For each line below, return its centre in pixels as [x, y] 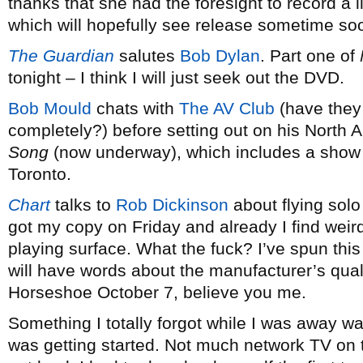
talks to [83, 205]
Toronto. [40, 174]
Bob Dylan [220, 56]
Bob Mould [50, 108]
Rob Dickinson [172, 205]
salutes [147, 56]
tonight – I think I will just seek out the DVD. [176, 77]
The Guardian [61, 56]
